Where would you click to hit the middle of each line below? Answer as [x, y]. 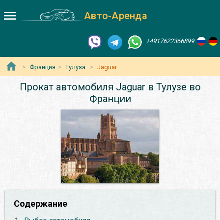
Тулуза [75, 67]
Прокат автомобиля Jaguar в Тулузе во [110, 87]
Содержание [41, 204]
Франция [42, 67]
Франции [110, 99]
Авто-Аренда [116, 16]
